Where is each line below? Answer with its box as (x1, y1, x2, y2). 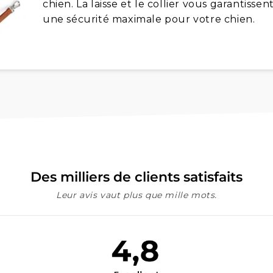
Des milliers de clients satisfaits (30, 168, 243, 185)
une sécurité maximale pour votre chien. (43, 13, 255, 26)
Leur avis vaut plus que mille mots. (56, 189, 217, 200)
